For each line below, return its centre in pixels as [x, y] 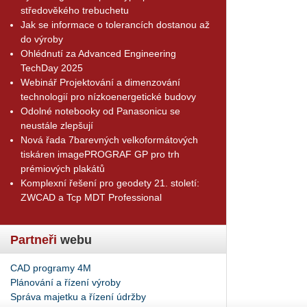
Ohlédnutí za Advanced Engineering [98, 53]
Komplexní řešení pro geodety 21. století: [110, 183]
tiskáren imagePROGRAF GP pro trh [100, 154]
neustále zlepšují [57, 125]
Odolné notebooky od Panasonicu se [100, 111]
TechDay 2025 [52, 67]
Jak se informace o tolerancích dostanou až [115, 24]
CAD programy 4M [51, 268]
